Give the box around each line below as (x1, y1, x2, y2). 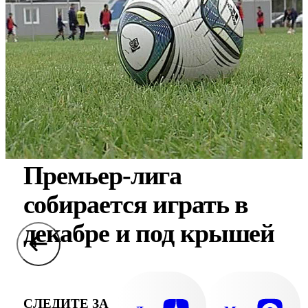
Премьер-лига (23, 161, 182, 190)
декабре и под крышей (23, 219, 275, 247)
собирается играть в (23, 190, 249, 219)
